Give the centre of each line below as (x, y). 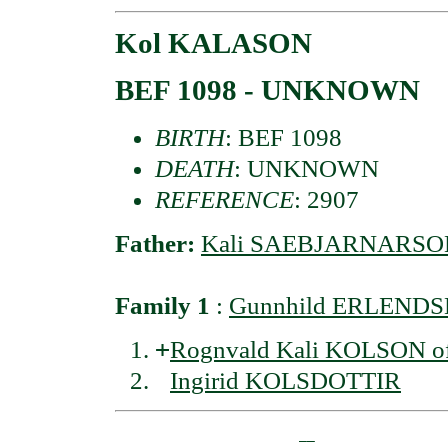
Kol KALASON (213, 43)
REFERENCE (224, 199)
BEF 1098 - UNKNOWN (267, 90)
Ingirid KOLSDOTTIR (285, 381)
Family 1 (162, 305)
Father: (158, 243)
